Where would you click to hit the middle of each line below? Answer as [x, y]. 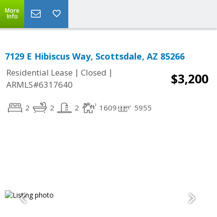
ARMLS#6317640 [39, 85]
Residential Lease [39, 73]
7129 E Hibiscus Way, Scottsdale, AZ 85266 [95, 56]
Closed [94, 73]
